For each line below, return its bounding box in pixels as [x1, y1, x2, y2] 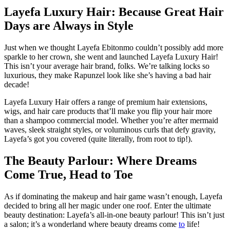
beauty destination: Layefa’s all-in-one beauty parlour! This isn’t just [4, 210, 224, 219]
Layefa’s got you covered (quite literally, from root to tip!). [4, 134, 193, 143]
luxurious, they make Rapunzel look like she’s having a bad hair [4, 70, 211, 80]
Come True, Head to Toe [4, 167, 133, 181]
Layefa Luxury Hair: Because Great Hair [4, 5, 224, 18]
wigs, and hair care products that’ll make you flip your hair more [4, 106, 212, 116]
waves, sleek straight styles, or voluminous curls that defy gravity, [4, 125, 216, 134]
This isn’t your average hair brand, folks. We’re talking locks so [4, 61, 209, 70]
